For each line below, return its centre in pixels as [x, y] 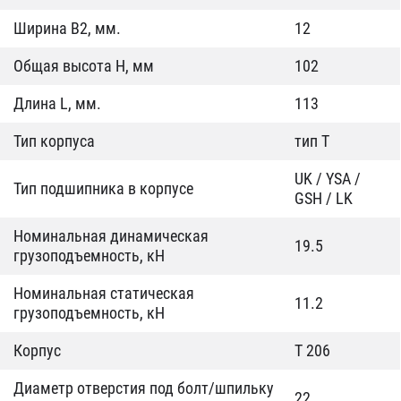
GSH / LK [324, 198]
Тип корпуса [54, 141]
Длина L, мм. [57, 103]
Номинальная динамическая [111, 236]
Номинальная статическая [104, 293]
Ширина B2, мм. [67, 28]
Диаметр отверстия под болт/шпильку [144, 388]
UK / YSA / [328, 179]
